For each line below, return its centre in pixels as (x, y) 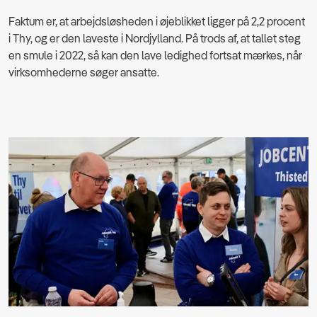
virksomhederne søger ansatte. (84, 73)
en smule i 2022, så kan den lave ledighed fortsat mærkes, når (155, 56)
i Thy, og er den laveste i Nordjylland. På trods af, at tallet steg (155, 39)
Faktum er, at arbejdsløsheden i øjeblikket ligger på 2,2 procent (157, 22)
